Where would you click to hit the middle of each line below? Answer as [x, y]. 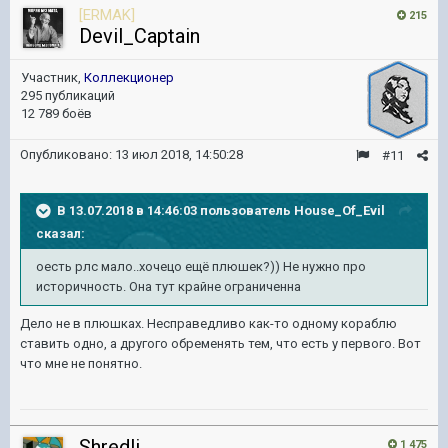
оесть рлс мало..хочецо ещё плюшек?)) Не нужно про [201, 266]
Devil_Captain [139, 36]
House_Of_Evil [339, 210]
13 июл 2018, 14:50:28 [179, 154]
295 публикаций [68, 95]
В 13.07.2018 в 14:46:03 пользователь [175, 210]
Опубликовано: [67, 154]
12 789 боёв [56, 113]
